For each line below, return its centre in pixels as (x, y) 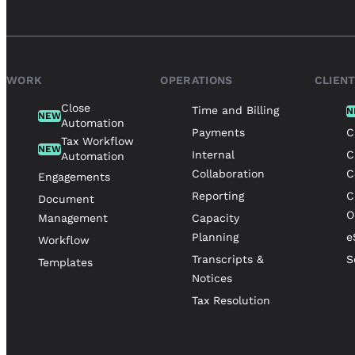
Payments (219, 133)
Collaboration (229, 174)
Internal (214, 155)
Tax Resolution (231, 301)
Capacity (216, 218)
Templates (65, 263)
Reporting (218, 196)
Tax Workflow (97, 141)
